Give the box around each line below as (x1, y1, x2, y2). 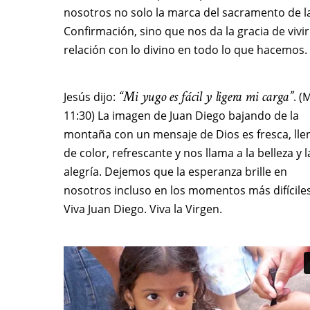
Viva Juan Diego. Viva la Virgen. (64, 201, 222, 217)
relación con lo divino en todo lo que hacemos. (64, 42, 307, 58)
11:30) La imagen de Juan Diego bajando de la (64, 108, 299, 124)
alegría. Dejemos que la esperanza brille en (64, 164, 287, 180)
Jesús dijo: (64, 89, 118, 105)
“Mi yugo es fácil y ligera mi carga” (118, 87, 293, 107)
